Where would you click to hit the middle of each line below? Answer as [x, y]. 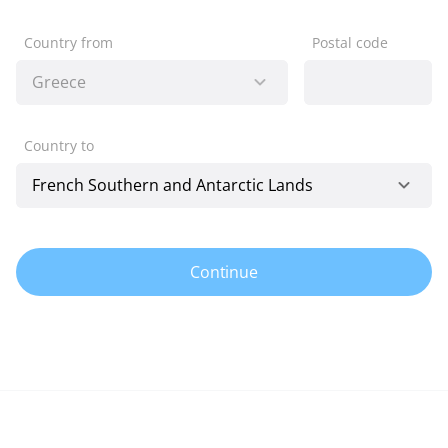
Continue [224, 271]
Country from [68, 42]
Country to [59, 145]
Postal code [349, 42]
